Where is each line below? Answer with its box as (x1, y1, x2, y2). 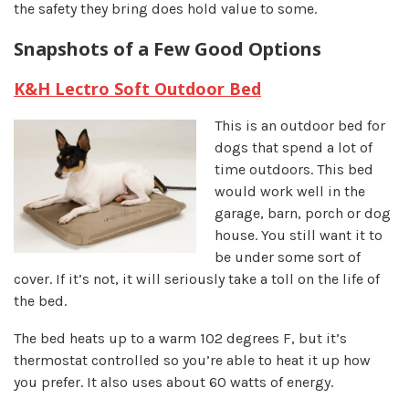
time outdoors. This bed (215, 161, 373, 179)
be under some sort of (215, 248, 361, 267)
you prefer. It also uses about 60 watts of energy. (14, 373, 333, 392)
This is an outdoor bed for (215, 117, 385, 135)
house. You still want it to (215, 226, 383, 245)
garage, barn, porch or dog (215, 204, 391, 223)
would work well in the (215, 183, 365, 201)
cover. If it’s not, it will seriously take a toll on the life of (14, 270, 380, 288)
